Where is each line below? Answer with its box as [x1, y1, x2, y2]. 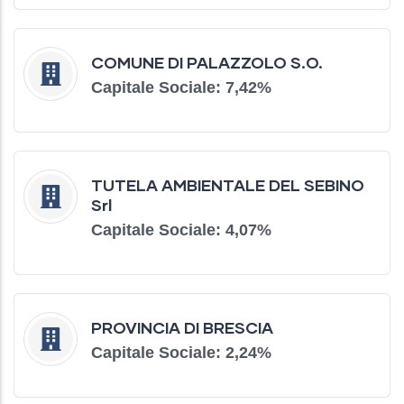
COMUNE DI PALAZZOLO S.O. [91, 52, 323, 73]
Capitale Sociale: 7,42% [91, 78, 271, 97]
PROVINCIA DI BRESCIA [91, 317, 273, 338]
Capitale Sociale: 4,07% [91, 221, 271, 240]
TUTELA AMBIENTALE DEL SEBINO [91, 175, 364, 196]
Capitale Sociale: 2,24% [91, 344, 271, 363]
